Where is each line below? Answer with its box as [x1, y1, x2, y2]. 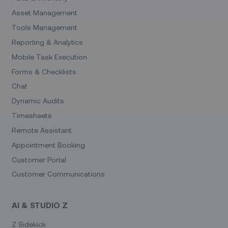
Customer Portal [12, 155, 67, 164]
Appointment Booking [12, 140, 85, 149]
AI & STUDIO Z [12, 200, 68, 210]
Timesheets [12, 111, 52, 120]
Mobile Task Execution [12, 52, 88, 61]
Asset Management [12, 8, 78, 17]
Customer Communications [12, 169, 105, 179]
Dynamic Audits [12, 96, 65, 105]
